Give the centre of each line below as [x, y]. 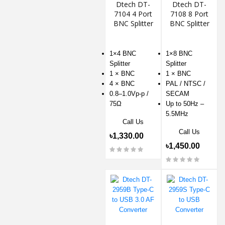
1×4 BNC [123, 54]
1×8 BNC [179, 54]
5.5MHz [177, 114]
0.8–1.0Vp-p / [129, 94]
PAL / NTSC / [186, 84]
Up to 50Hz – [185, 104]
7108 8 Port [189, 14]
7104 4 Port [133, 14]
